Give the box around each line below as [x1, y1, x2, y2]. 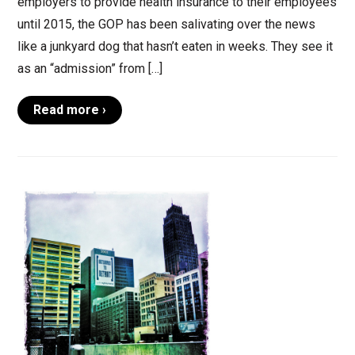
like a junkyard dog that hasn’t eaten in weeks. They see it [17, 39, 333, 55]
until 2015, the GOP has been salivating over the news [17, 17, 315, 32]
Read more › [32, 102, 106, 118]
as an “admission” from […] [17, 61, 162, 77]
